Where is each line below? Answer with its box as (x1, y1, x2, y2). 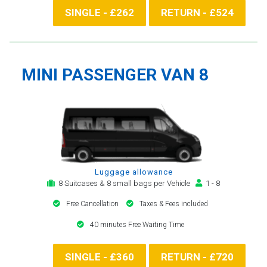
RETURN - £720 (161, 250, 234, 263)
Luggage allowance (94, 167, 173, 176)
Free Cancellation (66, 199, 120, 208)
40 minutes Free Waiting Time (90, 220, 184, 229)
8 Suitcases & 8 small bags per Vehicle (55, 178, 195, 188)
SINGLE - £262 (65, 6, 134, 18)
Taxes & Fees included (139, 199, 208, 208)
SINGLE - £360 (65, 250, 134, 263)
